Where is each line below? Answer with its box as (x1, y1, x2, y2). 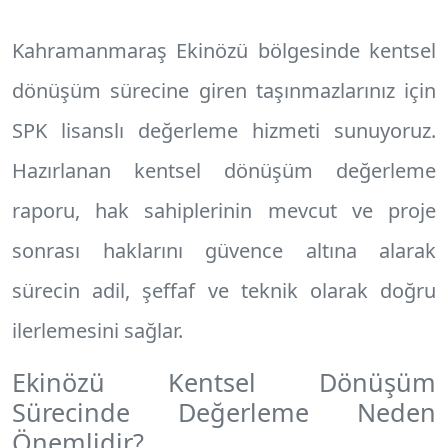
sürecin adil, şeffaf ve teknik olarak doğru (12, 277, 436, 304)
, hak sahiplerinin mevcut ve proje (75, 197, 436, 224)
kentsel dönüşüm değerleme (134, 157, 436, 184)
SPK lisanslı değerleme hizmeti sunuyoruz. (12, 117, 436, 144)
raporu (12, 197, 75, 224)
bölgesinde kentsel (248, 37, 437, 64)
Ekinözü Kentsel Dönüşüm (12, 365, 436, 399)
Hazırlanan (12, 157, 134, 184)
